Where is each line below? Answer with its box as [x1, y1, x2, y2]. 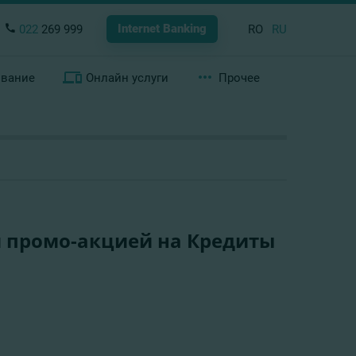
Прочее [218, 71, 260, 85]
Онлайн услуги [85, 71, 168, 85]
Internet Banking [118, 21, 207, 36]
